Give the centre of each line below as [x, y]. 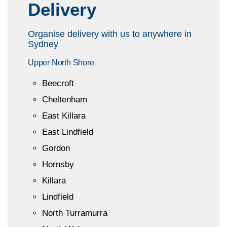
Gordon [56, 148]
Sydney [43, 44]
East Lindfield [68, 132]
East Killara [64, 116]
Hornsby [58, 164]
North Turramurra [75, 213]
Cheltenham [65, 99]
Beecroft [58, 83]
